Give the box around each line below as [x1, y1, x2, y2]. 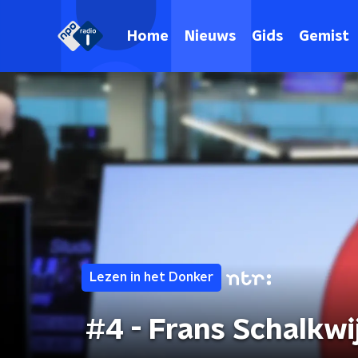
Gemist [299, 29, 349, 44]
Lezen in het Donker [89, 271, 213, 284]
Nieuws [185, 29, 236, 44]
